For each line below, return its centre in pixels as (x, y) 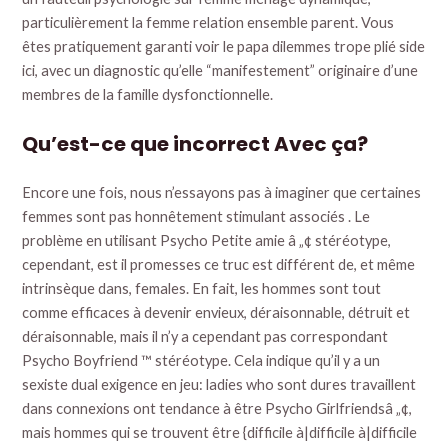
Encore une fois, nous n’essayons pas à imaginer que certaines (222, 192)
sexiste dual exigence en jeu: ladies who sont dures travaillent (219, 384)
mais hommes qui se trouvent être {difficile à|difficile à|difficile (220, 432)
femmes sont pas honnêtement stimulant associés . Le (196, 216)
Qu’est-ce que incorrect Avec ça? (195, 143)
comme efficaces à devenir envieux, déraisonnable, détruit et (216, 312)
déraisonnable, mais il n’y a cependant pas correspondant (205, 336)
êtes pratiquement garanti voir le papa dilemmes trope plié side (224, 46)
